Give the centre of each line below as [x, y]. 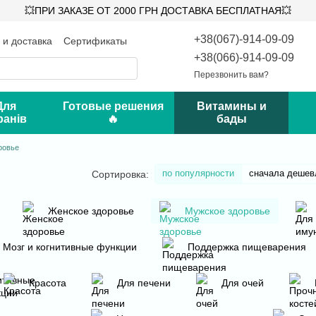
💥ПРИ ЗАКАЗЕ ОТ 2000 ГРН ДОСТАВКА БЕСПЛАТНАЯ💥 [158, 11]
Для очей [243, 283]
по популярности [198, 173]
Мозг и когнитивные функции [70, 247]
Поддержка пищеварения [247, 247]
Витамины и [231, 106]
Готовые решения [113, 106]
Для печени [144, 283]
